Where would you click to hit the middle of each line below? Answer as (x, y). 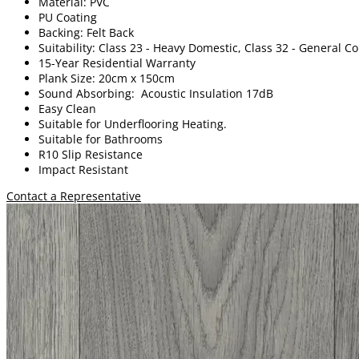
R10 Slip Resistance (91, 154)
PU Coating (68, 17)
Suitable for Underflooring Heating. (133, 123)
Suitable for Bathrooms (101, 139)
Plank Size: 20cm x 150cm (107, 78)
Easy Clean (67, 108)
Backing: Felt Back (86, 32)
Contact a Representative (74, 196)
